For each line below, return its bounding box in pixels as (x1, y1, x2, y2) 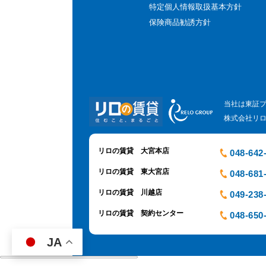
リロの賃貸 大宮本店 (97, 146, 169, 155)
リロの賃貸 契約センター (97, 208, 183, 217)
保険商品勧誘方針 (149, 17, 211, 27)
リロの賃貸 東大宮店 (97, 167, 169, 176)
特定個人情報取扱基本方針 (149, 2, 242, 11)
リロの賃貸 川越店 (97, 188, 162, 197)
